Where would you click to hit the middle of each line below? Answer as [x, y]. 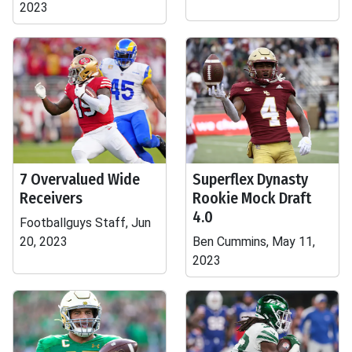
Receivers [51, 198]
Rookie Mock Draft [252, 198]
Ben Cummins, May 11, [254, 242]
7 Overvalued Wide [80, 179]
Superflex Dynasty [250, 179]
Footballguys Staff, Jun [85, 223]
